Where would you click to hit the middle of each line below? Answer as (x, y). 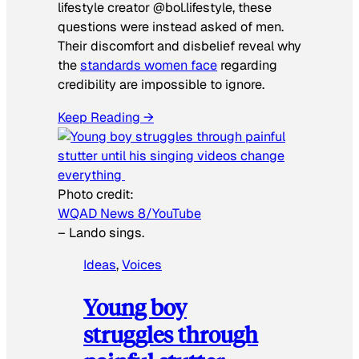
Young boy (135, 307)
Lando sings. (107, 232)
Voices (142, 264)
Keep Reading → (106, 117)
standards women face (149, 66)
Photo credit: (96, 194)
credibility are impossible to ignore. (161, 85)
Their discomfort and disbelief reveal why (179, 46)
